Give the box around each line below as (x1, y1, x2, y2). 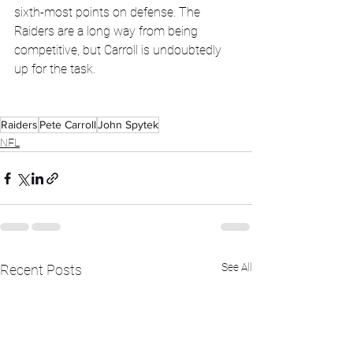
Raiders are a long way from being (14, 24, 201, 39)
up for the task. (14, 61, 95, 77)
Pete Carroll (39, 118, 96, 132)
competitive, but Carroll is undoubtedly (14, 43, 225, 58)
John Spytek (98, 118, 158, 132)
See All (221, 261, 252, 274)
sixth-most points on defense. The (14, 5, 203, 20)
